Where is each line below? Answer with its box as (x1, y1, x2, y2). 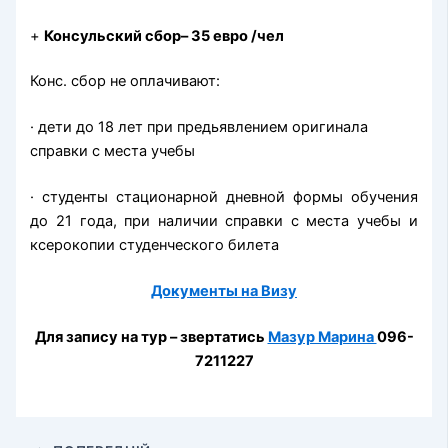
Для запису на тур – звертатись (34, 327, 268, 346)
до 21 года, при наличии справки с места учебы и (30, 212, 418, 231)
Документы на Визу (151, 282, 297, 301)
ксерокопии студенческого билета (30, 236, 280, 255)
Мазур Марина (267, 327, 377, 346)
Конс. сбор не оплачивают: (30, 72, 221, 91)
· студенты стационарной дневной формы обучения (30, 188, 418, 207)
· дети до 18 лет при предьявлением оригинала (30, 118, 369, 137)
